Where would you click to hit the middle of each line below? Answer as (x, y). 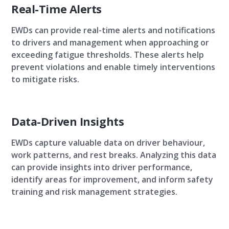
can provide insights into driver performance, (102, 167)
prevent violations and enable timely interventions (113, 67)
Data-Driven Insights (68, 121)
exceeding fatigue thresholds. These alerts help (108, 55)
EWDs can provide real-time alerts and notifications (113, 30)
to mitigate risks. (45, 79)
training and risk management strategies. (94, 192)
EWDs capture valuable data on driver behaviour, (108, 143)
